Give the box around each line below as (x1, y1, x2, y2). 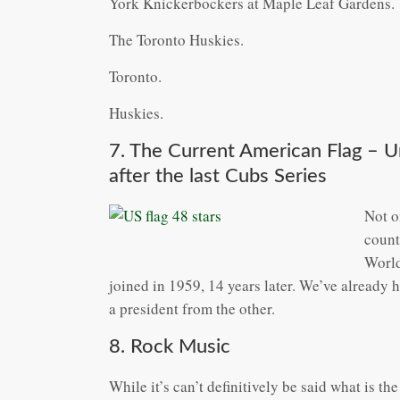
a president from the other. (109, 297, 275, 319)
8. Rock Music (109, 336, 230, 356)
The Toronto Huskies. (109, 29, 244, 50)
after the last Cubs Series (109, 165, 327, 186)
